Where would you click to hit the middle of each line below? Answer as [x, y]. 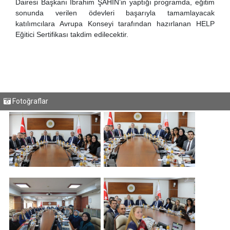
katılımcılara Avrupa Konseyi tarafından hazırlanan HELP [115, 24]
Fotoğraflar [30, 101]
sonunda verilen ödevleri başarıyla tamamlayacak [115, 13]
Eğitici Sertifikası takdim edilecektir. [72, 34]
